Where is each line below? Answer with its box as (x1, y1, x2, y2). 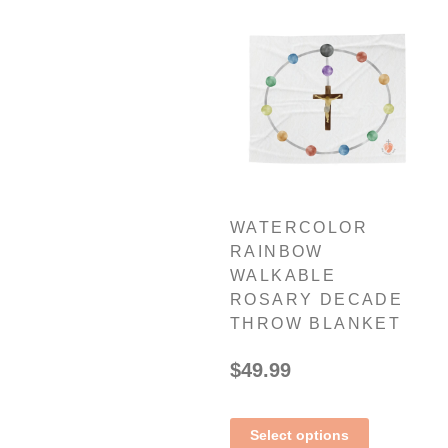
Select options (250, 427, 349, 444)
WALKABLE (230, 267, 337, 285)
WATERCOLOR (230, 219, 368, 237)
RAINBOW (230, 243, 324, 261)
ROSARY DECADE (230, 291, 404, 309)
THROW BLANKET (230, 315, 402, 333)
